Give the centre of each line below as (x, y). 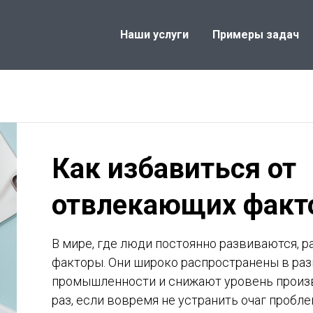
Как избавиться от (174, 169)
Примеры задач (256, 35)
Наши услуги (154, 35)
